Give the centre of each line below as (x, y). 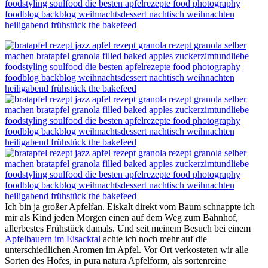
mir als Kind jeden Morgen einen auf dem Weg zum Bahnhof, (121, 217)
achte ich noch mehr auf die (154, 239)
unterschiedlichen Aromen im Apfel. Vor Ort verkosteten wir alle (127, 249)
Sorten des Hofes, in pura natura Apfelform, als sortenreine (115, 260)
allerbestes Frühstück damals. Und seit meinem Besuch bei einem (128, 228)
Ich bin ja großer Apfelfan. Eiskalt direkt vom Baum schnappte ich (130, 206)
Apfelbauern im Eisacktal (53, 239)
